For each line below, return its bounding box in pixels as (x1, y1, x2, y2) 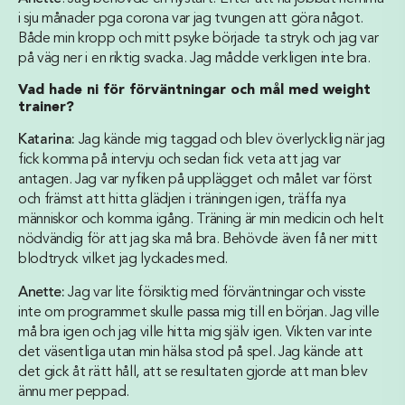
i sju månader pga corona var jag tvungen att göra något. (18, 12, 364, 26)
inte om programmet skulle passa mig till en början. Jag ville (18, 306, 380, 320)
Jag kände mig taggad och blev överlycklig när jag (75, 133, 386, 147)
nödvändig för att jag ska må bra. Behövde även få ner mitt (18, 232, 378, 247)
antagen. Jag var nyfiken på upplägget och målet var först (18, 173, 372, 187)
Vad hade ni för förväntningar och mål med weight (18, 83, 371, 98)
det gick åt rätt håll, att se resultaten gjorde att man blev (18, 365, 368, 380)
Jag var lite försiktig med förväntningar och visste (64, 286, 367, 300)
